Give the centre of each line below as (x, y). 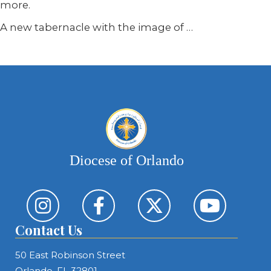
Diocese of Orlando (126, 160)
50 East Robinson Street (70, 255)
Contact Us (49, 230)
